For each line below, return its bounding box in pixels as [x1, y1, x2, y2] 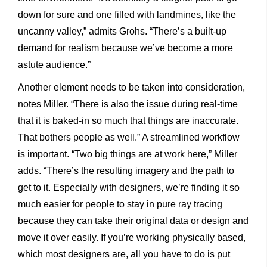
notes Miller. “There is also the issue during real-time [18, 99, 238, 110]
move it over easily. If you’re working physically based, [18, 232, 246, 243]
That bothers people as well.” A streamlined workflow [18, 132, 240, 143]
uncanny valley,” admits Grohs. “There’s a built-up [18, 26, 226, 37]
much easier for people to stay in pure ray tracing [18, 199, 222, 210]
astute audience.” [18, 60, 91, 70]
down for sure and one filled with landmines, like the [18, 10, 236, 20]
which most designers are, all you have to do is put [18, 249, 230, 260]
